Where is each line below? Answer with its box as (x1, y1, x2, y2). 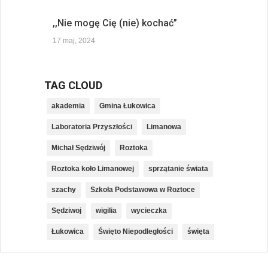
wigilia (96, 206, 117, 215)
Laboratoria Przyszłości (51, 123, 132, 132)
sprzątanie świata (148, 165, 208, 173)
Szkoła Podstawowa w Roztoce (90, 185, 195, 194)
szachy (51, 185, 76, 194)
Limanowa (147, 123, 181, 132)
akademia (51, 102, 85, 111)
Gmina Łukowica (99, 102, 156, 111)
